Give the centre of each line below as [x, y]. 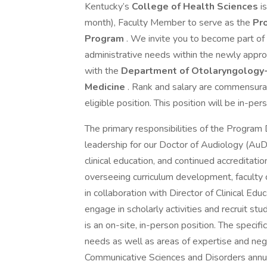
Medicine [106, 87]
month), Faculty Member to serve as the [169, 23]
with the [103, 71]
